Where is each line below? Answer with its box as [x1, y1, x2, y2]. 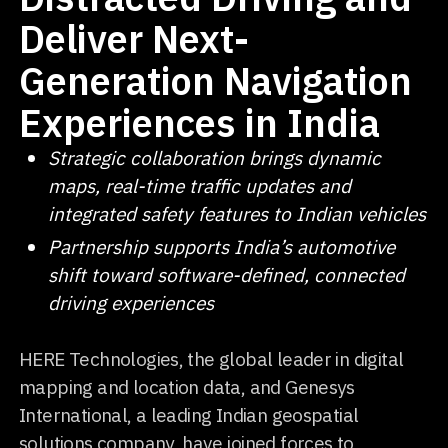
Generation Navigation [19, 56, 413, 106]
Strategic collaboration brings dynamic [47, 145, 381, 170]
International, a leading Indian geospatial [19, 402, 359, 428]
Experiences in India [19, 98, 381, 148]
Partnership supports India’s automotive [47, 233, 395, 259]
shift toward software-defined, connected [47, 261, 405, 287]
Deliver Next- [19, 14, 250, 64]
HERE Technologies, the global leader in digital [19, 346, 404, 372]
